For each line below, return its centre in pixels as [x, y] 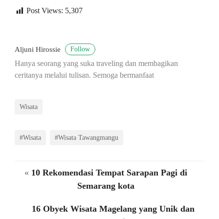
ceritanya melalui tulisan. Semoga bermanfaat [84, 75]
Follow [80, 49]
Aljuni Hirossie [39, 50]
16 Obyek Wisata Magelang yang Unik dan [113, 209]
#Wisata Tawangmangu [87, 138]
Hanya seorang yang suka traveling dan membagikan [96, 64]
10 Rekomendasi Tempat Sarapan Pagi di [109, 173]
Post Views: [45, 11]
